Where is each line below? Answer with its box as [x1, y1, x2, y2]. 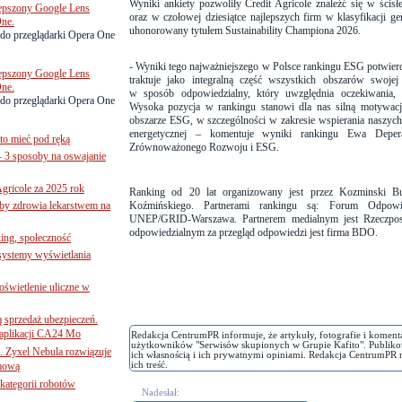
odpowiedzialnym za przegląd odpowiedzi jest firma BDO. [129, 226, 378, 239]
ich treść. [131, 360, 168, 370]
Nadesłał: [142, 387, 179, 398]
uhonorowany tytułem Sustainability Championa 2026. [129, 24, 361, 37]
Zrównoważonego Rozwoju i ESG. [129, 141, 279, 153]
